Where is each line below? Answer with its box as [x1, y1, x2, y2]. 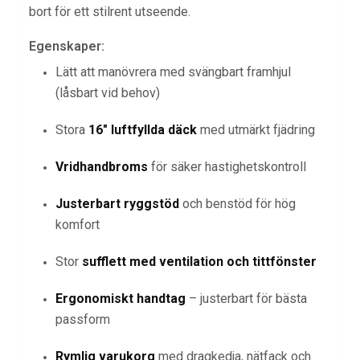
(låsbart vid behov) [55, 85, 160, 101]
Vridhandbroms [55, 159, 148, 175]
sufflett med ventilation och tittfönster [81, 254, 317, 270]
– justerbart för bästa [185, 291, 307, 307]
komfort [55, 217, 100, 233]
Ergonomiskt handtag [55, 291, 186, 307]
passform [55, 312, 110, 328]
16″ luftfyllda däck [88, 122, 197, 138]
